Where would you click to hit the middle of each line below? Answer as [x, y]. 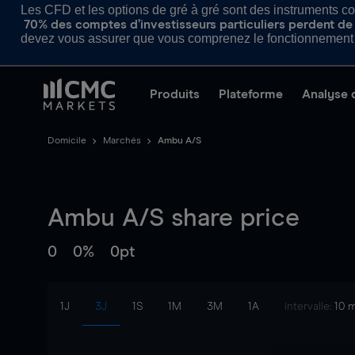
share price [232, 219]
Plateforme [251, 94]
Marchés [122, 141]
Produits [175, 94]
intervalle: [309, 307]
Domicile [67, 141]
